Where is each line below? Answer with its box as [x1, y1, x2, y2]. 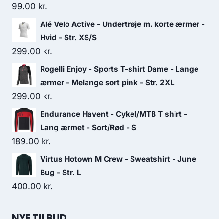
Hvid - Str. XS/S [40, 33, 97, 42]
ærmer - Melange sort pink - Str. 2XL [40, 78, 175, 87]
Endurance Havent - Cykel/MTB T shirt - [40, 109, 187, 119]
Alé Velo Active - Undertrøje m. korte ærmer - [40, 20, 205, 29]
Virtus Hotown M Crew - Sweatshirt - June [40, 154, 196, 164]
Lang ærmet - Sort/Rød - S [40, 123, 136, 132]
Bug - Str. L [40, 168, 81, 177]
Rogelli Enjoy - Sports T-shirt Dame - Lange [40, 65, 198, 74]
